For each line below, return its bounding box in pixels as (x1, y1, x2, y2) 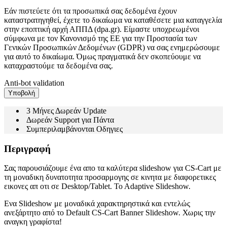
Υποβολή (8, 89, 35, 97)
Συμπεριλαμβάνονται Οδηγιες (24, 124, 123, 133)
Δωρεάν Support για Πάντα (24, 115, 114, 124)
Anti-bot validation (4, 78, 64, 87)
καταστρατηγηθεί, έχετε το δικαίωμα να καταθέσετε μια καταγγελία (4, 15, 222, 24)
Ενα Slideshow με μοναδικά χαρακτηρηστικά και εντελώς (4, 199, 190, 208)
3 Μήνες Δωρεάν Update (24, 106, 106, 115)
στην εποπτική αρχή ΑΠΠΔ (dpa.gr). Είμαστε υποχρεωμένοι (4, 24, 199, 33)
